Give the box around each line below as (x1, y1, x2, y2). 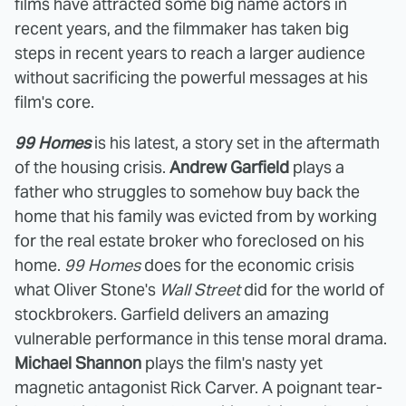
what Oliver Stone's (14, 279, 159, 301)
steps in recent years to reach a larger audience (14, 43, 365, 64)
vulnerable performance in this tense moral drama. (14, 328, 387, 350)
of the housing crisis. (14, 157, 169, 179)
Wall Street (159, 279, 240, 301)
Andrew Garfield (169, 157, 289, 179)
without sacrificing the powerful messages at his (14, 67, 368, 89)
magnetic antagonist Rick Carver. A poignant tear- (14, 377, 382, 399)
